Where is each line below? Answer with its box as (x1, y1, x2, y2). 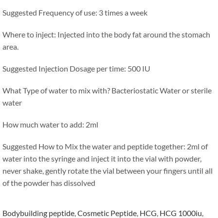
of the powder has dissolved (2, 178, 95, 187)
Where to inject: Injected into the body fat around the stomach (2, 30, 210, 39)
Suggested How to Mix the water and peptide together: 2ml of (2, 142, 208, 151)
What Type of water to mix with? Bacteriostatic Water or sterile (2, 86, 212, 95)
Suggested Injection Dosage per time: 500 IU (2, 64, 150, 73)
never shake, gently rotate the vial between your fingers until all (2, 166, 213, 175)
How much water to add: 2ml (2, 120, 98, 129)
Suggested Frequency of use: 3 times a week (2, 8, 147, 17)
